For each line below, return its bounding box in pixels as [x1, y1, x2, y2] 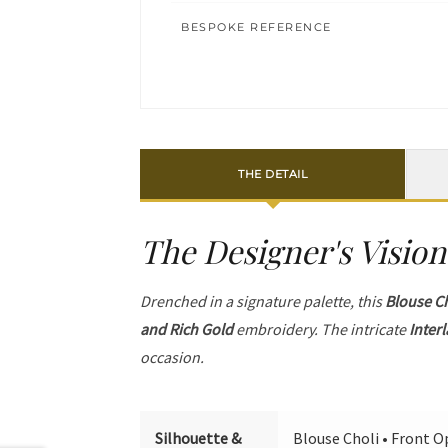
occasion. [140, 347, 205, 367]
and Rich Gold [140, 319, 234, 339]
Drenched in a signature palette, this [140, 291, 386, 311]
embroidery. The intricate [233, 319, 410, 339]
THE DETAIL [238, 166, 308, 181]
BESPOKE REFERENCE [181, 20, 332, 35]
